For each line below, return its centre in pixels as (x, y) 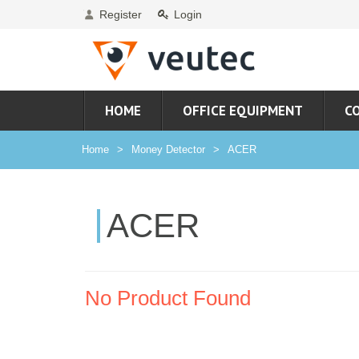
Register (121, 14)
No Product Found (168, 298)
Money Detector (168, 149)
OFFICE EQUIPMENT (243, 110)
